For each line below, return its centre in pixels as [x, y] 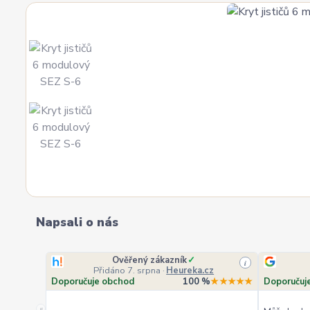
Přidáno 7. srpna [127, 271]
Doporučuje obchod [93, 281]
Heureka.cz [190, 271]
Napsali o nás [77, 222]
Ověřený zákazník [150, 260]
